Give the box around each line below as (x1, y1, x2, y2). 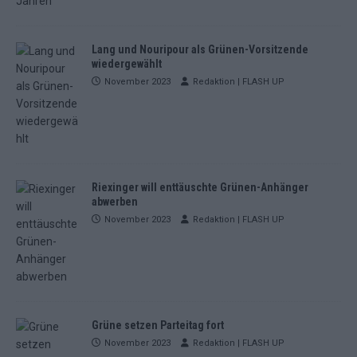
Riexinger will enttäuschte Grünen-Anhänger (92, 180, 308, 194)
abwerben (92, 194, 138, 208)
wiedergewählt (92, 57, 162, 70)
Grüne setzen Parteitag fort (92, 318, 224, 331)
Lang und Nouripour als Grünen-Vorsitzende (92, 42, 308, 56)
